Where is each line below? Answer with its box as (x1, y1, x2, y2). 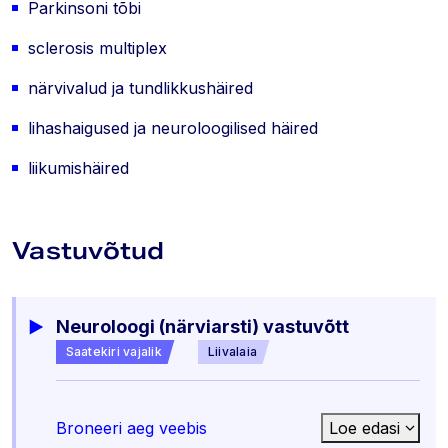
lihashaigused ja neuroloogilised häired (28, 118, 318, 138)
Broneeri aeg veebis (56, 418, 207, 438)
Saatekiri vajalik (65, 344, 162, 359)
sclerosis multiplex (28, 38, 167, 58)
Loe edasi (329, 418, 400, 438)
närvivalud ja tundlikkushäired (28, 78, 253, 98)
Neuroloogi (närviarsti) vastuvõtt (56, 316, 349, 337)
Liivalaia (207, 344, 258, 359)
